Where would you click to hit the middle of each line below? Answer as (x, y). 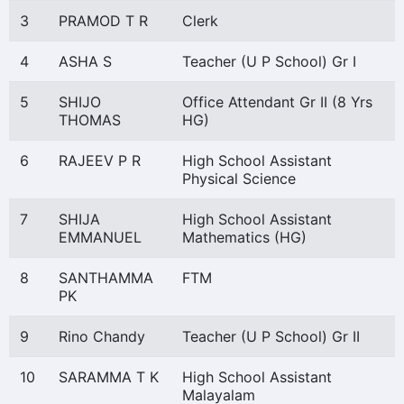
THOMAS (90, 120)
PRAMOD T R (103, 21)
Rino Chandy (102, 336)
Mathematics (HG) (244, 237)
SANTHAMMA (106, 278)
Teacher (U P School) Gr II (271, 336)
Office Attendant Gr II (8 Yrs (277, 102)
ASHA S (85, 61)
